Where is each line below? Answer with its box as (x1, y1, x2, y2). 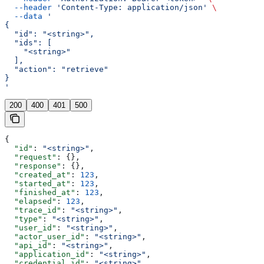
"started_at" (5, 179, 71, 189)
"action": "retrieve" (5, 65, 108, 74)
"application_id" (5, 250, 90, 259)
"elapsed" (5, 197, 57, 206)
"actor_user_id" (5, 232, 85, 242)
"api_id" (5, 241, 52, 250)
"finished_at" (5, 188, 75, 197)
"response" (5, 161, 61, 171)
